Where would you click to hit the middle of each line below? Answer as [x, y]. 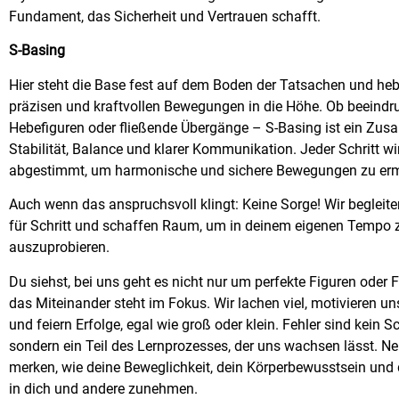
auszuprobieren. [59, 248]
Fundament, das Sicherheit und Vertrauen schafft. [165, 16]
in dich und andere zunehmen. [103, 388]
